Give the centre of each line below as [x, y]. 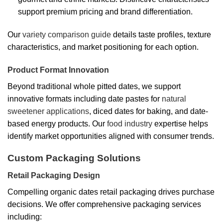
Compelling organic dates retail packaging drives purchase [111, 192]
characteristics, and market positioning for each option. [103, 47]
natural [174, 99]
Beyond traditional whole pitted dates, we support [94, 86]
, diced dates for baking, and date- [149, 111]
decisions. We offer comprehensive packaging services [104, 204]
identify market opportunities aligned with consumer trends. [111, 136]
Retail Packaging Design [54, 175]
